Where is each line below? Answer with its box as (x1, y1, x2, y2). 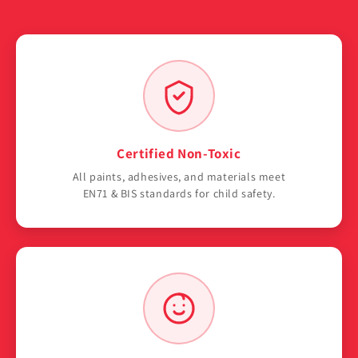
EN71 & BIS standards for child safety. (82, 186, 276, 201)
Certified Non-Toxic (117, 145, 241, 162)
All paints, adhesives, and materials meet (72, 169, 286, 184)
